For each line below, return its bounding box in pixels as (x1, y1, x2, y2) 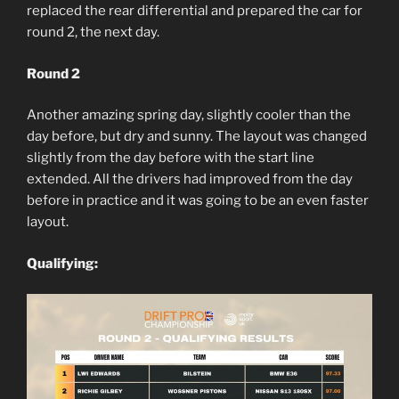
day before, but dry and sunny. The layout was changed (27, 128, 367, 145)
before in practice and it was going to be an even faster (27, 192, 369, 209)
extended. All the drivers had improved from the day (27, 171, 353, 188)
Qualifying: (27, 255, 98, 272)
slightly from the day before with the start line (27, 150, 314, 167)
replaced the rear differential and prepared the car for (27, 3, 362, 20)
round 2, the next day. (27, 24, 159, 41)
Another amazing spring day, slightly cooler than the (27, 107, 351, 124)
